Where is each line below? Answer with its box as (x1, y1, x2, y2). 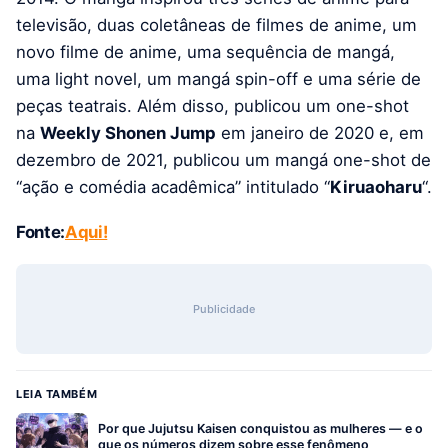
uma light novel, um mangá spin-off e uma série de (16, 68, 421, 89)
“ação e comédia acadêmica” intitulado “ (16, 176, 330, 197)
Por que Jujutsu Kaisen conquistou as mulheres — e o (98, 421, 423, 437)
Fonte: (16, 221, 65, 242)
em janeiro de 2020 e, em (216, 122, 424, 143)
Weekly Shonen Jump (40, 122, 216, 143)
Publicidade (193, 302, 255, 317)
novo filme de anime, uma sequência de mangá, (16, 41, 395, 62)
